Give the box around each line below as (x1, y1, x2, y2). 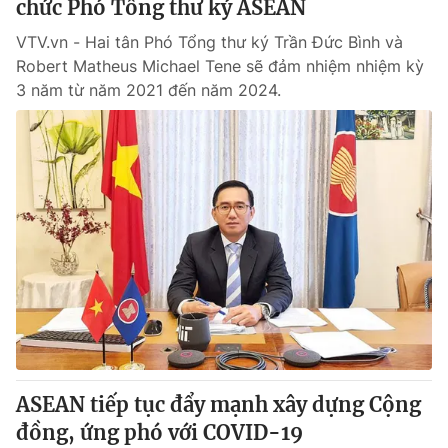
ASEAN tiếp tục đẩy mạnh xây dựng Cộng (16, 392, 421, 417)
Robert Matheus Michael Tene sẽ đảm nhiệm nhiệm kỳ (16, 56, 424, 76)
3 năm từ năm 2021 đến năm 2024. (16, 80, 281, 100)
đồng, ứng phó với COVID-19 (16, 420, 303, 445)
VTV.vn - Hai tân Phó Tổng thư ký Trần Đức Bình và (16, 32, 403, 52)
